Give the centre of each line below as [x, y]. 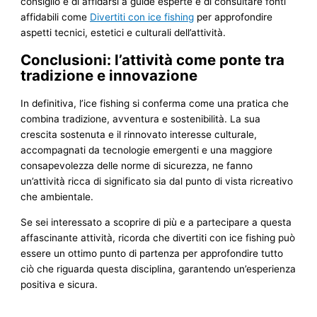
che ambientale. [57, 197]
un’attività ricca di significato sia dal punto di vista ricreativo [157, 181]
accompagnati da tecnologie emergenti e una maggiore [147, 150]
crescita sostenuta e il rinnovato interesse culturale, [139, 135]
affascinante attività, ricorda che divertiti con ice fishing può [158, 238]
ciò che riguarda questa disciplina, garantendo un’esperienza [158, 269]
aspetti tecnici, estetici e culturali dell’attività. [123, 33]
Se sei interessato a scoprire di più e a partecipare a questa [156, 223]
